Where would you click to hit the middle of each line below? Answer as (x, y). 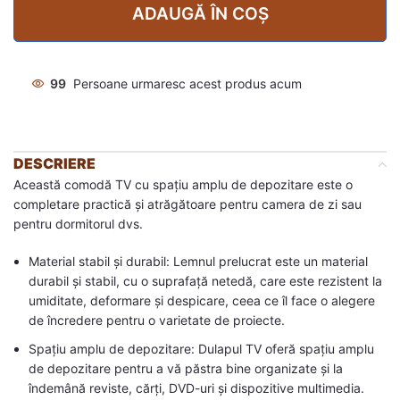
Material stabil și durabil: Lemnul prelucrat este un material (198, 261)
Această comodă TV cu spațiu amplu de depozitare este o (183, 184)
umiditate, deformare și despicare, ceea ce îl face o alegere (202, 300)
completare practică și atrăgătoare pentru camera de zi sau (187, 204)
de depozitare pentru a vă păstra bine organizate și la (186, 368)
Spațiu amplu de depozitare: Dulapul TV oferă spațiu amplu (201, 349)
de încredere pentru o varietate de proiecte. (157, 320)
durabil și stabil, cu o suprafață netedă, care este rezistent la (205, 281)
